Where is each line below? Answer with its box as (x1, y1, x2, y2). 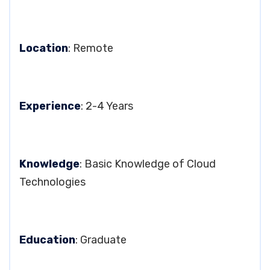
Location (19, 42, 68, 55)
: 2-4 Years (81, 99, 133, 113)
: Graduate (75, 233, 127, 246)
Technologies (19, 175, 86, 189)
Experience (19, 99, 81, 113)
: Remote (68, 42, 113, 55)
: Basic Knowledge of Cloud (80, 157, 216, 171)
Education (19, 233, 75, 246)
